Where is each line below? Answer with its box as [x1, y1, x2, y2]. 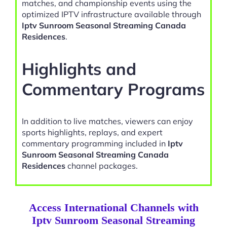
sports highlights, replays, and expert [22, 127, 163, 137]
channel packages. [65, 160, 138, 171]
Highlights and [22, 58, 136, 79]
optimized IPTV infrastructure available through [22, 9, 201, 20]
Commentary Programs [22, 78, 205, 99]
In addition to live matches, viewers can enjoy [22, 116, 193, 126]
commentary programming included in [22, 138, 168, 148]
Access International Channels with [28, 201, 199, 214]
